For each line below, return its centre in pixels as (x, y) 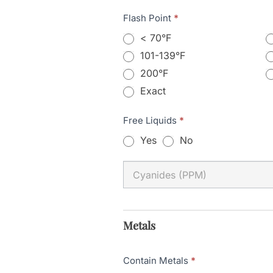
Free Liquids (151, 121)
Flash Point (148, 18)
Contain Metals (157, 261)
